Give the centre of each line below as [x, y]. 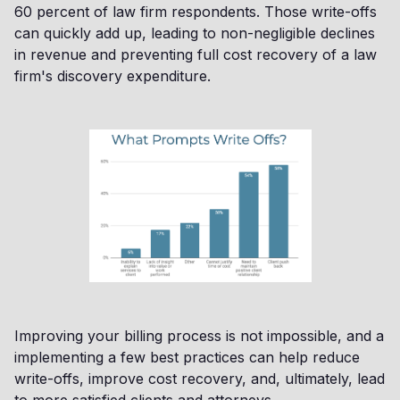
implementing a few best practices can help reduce [187, 357]
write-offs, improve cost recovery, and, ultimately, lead [200, 379]
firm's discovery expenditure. [112, 76]
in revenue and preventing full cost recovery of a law [196, 54]
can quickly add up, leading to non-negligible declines [195, 33]
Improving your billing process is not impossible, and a [199, 336]
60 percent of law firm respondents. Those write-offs [196, 12]
